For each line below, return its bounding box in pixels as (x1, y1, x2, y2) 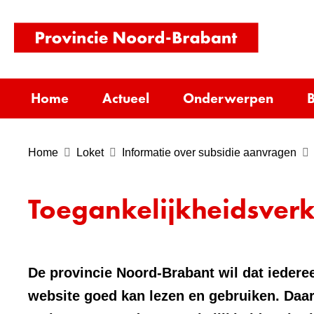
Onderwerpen (183, 89, 273, 107)
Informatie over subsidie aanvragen (122, 146, 296, 158)
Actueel (102, 89, 149, 107)
